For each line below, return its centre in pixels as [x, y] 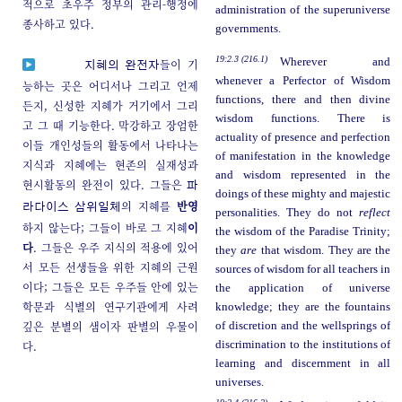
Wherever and [335, 62]
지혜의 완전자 [122, 66]
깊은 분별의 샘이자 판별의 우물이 [111, 327]
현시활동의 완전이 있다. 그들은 [105, 185]
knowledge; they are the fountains [303, 307]
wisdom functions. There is [303, 119]
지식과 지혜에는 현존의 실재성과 [111, 165]
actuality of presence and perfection [303, 138]
